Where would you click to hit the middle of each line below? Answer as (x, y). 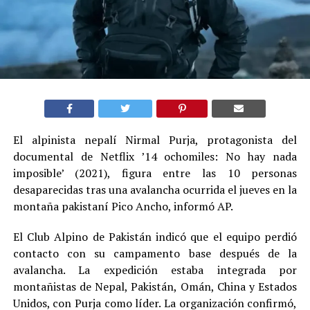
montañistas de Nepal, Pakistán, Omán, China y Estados (155, 286)
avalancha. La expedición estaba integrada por (155, 270)
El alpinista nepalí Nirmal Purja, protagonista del (155, 139)
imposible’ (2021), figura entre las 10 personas (155, 173)
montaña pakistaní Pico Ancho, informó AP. (123, 206)
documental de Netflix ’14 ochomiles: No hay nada (155, 156)
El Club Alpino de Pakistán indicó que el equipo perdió (155, 236)
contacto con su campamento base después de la (155, 253)
